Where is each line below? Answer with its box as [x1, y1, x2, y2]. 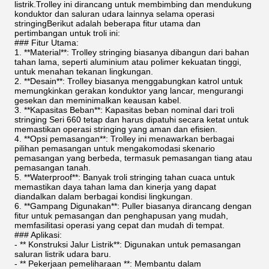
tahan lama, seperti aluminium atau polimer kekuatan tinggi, [14, 57, 241, 67]
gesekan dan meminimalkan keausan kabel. [14, 95, 181, 105]
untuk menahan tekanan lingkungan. [14, 67, 153, 76]
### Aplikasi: [14, 230, 62, 240]
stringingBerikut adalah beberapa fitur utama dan [14, 19, 201, 28]
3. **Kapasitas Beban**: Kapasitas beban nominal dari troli [14, 105, 234, 115]
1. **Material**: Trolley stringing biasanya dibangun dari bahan [14, 47, 249, 57]
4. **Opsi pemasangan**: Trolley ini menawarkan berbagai [14, 134, 234, 144]
